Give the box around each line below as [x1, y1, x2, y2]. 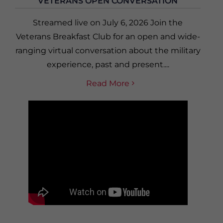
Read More [86, 78, 129, 88]
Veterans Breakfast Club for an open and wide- [15, 31, 200, 41]
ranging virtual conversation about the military [15, 45, 201, 55]
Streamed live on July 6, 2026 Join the [33, 17, 183, 27]
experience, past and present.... [46, 59, 169, 69]
